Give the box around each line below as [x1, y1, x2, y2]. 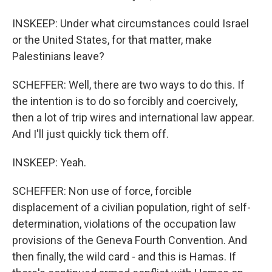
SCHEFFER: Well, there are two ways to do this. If [12, 78, 245, 91]
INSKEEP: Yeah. [12, 156, 86, 169]
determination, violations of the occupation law [12, 217, 236, 230]
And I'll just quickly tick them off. [12, 127, 169, 140]
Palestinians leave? [12, 50, 104, 63]
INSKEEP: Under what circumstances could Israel [12, 17, 249, 30]
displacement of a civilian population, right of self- [12, 201, 251, 214]
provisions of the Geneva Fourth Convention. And [12, 234, 247, 246]
